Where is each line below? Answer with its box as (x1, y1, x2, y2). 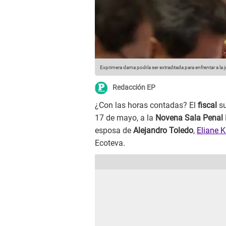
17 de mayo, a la (95, 113, 155, 123)
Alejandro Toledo (133, 126, 193, 136)
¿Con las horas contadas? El (95, 100, 198, 110)
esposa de (95, 126, 133, 136)
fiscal (198, 100, 219, 110)
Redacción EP (112, 83, 155, 92)
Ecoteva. (95, 138, 125, 148)
